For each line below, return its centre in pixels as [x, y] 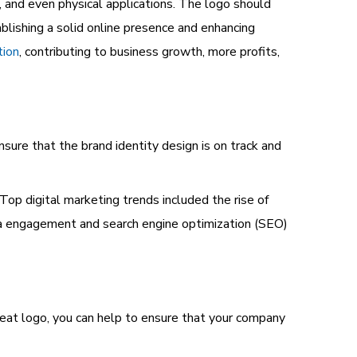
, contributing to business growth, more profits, [149, 52]
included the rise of [214, 200]
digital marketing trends [92, 200]
